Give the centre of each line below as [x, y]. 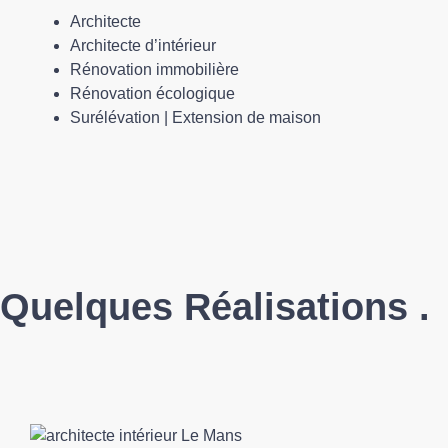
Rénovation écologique [152, 93]
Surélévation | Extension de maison [195, 117]
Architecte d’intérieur [143, 45]
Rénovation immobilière [154, 69]
